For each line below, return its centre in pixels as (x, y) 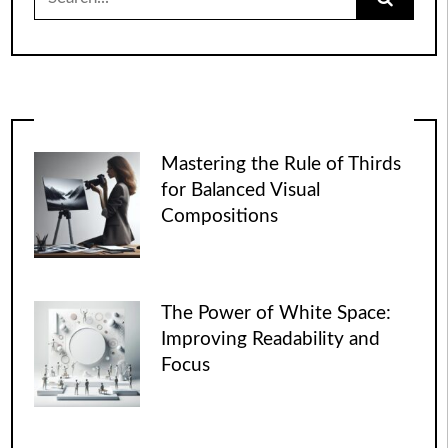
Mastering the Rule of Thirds (281, 165)
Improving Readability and (271, 339)
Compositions (220, 217)
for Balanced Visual (241, 191)
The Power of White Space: (276, 313)
